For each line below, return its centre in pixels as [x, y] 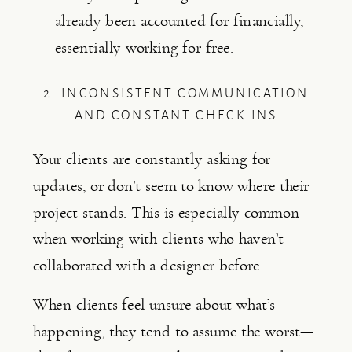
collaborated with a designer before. [148, 265]
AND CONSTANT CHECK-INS [176, 115]
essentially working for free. [144, 47]
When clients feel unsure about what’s [154, 305]
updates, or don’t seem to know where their [171, 186]
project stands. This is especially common [166, 212]
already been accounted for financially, [180, 21]
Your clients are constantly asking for [152, 159]
